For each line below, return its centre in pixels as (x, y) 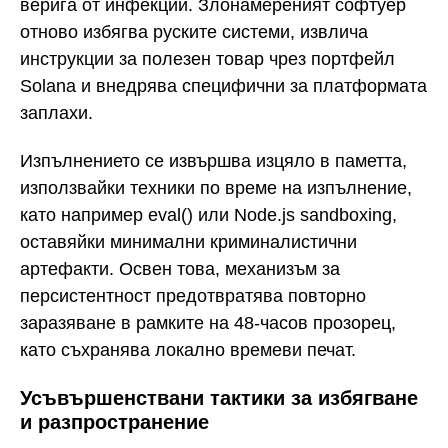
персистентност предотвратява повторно (193, 296)
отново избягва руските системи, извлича (194, 31)
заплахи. (56, 112)
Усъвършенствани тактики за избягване (219, 397)
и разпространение (114, 421)
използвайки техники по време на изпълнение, (216, 188)
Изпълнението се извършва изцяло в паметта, (213, 161)
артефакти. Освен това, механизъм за (180, 269)
